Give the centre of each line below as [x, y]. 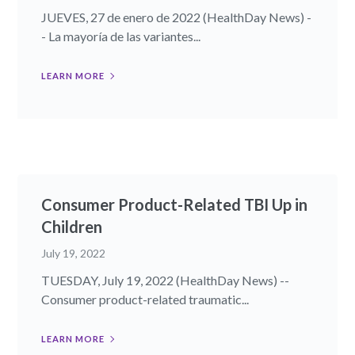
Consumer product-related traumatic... [145, 299]
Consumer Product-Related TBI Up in [175, 204]
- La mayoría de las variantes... [121, 36]
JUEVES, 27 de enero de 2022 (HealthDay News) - [177, 17]
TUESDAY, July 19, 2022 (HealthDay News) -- [166, 280]
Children [72, 226]
